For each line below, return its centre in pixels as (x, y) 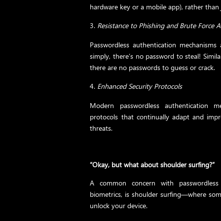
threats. (101, 128)
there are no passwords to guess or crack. (153, 67)
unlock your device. (119, 205)
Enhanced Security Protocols (140, 86)
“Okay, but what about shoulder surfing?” (152, 164)
